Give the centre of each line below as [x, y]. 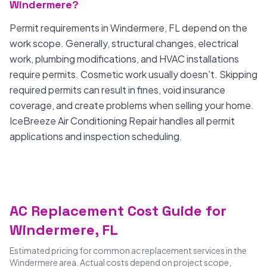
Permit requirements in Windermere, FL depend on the [128, 28]
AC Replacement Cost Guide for [118, 211]
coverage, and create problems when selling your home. [132, 105]
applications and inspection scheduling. [96, 136]
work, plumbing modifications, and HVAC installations [124, 59]
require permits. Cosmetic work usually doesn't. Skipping [133, 74]
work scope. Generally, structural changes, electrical [124, 43]
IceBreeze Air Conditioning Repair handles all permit [122, 121]
